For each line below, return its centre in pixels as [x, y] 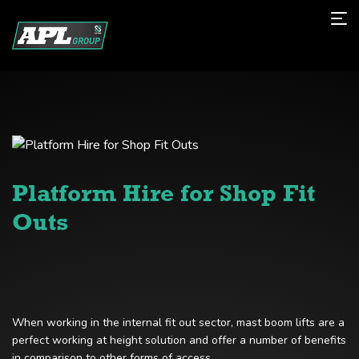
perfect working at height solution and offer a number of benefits [179, 341]
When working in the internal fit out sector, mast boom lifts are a [178, 323]
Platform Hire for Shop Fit [163, 196]
